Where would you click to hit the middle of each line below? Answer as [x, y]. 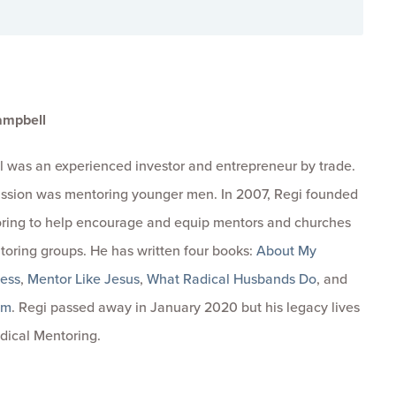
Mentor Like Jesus [83, 279]
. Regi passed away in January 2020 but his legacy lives [185, 307]
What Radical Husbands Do [231, 279]
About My [286, 251]
